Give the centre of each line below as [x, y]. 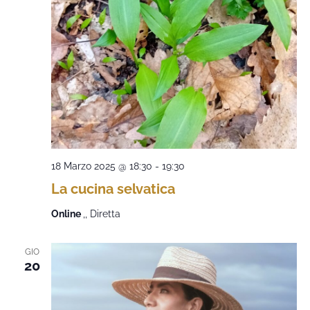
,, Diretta [101, 214]
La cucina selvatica [113, 189]
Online [67, 214]
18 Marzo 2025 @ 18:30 [101, 166]
